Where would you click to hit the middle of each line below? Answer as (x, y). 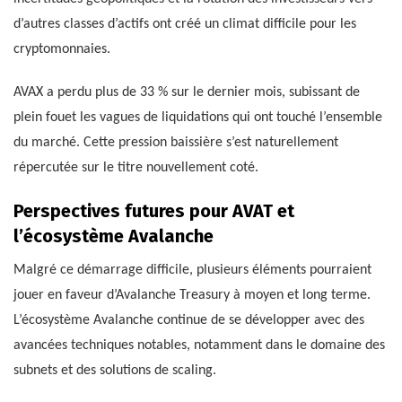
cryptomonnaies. (62, 50)
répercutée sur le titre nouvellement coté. (136, 168)
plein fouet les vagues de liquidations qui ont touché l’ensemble (198, 118)
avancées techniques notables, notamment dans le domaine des (199, 346)
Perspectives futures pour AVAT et (154, 211)
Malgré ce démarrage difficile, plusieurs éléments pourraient (192, 271)
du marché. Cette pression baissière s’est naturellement (176, 143)
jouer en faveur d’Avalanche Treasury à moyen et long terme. (192, 296)
